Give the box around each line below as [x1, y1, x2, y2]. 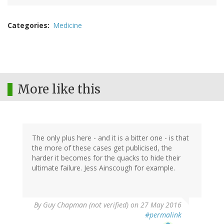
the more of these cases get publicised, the [32, 142, 172, 152]
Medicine [53, 20, 82, 30]
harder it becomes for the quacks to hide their [32, 152, 180, 162]
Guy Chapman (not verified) [43, 199, 128, 209]
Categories [7, 20, 47, 30]
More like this [17, 81, 100, 97]
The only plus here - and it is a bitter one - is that [32, 132, 189, 142]
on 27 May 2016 [128, 199, 181, 209]
